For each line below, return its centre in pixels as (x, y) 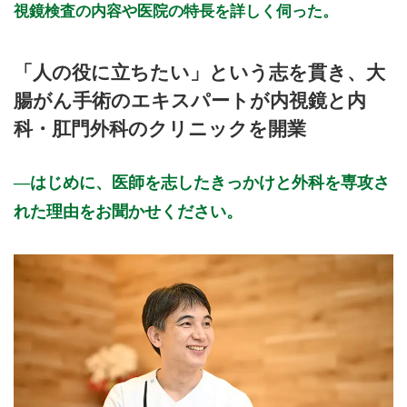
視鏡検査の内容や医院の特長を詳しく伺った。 (176, 12)
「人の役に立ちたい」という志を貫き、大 (199, 72)
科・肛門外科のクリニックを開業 (160, 128)
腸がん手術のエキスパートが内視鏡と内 (190, 100)
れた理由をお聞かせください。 (128, 211)
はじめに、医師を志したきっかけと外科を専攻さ (210, 182)
